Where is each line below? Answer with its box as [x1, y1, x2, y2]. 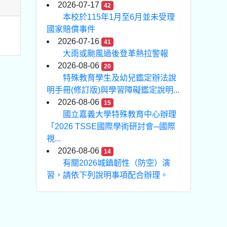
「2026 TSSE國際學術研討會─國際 [47, 122, 175, 131]
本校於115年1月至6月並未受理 [63, 13, 175, 21]
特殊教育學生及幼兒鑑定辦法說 [63, 73, 176, 82]
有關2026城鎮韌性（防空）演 [63, 159, 170, 167]
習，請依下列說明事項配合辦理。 [47, 171, 168, 179]
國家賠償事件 [47, 25, 95, 33]
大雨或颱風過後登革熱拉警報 [63, 49, 168, 58]
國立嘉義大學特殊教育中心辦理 [63, 110, 176, 119]
